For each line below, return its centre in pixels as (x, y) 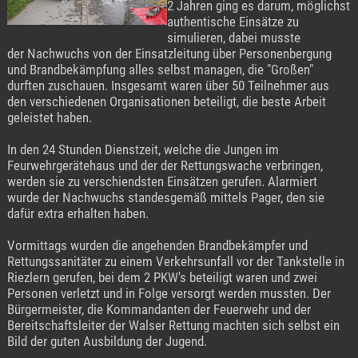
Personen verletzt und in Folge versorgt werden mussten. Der (169, 294)
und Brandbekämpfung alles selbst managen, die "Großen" (160, 70)
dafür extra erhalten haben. (78, 214)
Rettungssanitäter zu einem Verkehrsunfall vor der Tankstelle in (175, 262)
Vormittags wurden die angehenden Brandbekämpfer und (157, 246)
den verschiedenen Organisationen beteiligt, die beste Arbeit (166, 102)
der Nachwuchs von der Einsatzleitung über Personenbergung (169, 54)
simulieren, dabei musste (233, 38)
